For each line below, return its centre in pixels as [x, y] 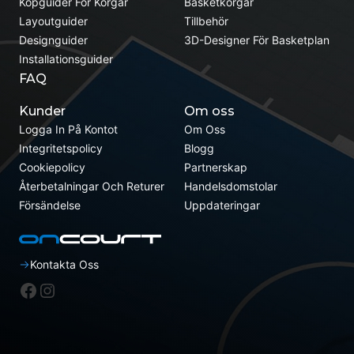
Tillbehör [206, 21]
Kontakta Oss [64, 265]
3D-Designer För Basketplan [256, 40]
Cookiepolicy [52, 168]
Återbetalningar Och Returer [92, 186]
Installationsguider [66, 59]
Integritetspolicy [61, 149]
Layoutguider [53, 21]
